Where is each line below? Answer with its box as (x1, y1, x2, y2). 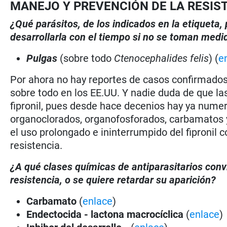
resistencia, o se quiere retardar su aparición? (10, 173, 216, 186)
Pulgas (26, 52, 60, 64)
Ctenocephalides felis (111, 52, 209, 64)
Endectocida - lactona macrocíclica (26, 208, 186, 220)
